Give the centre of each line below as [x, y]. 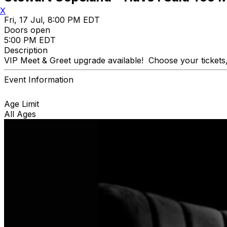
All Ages [20, 114]
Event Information [39, 79]
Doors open [27, 30]
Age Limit [22, 104]
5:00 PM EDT [30, 40]
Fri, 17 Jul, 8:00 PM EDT [52, 20]
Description [26, 50]
